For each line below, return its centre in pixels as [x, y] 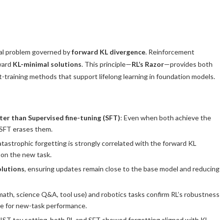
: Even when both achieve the [166, 118]
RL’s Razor [148, 64]
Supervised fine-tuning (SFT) [74, 118]
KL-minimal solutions [47, 64]
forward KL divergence [109, 52]
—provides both [188, 64]
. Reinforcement [170, 52]
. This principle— [107, 64]
